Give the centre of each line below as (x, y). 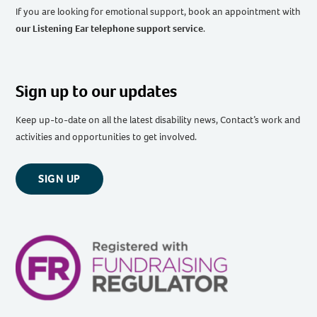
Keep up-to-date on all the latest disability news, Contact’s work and (158, 120)
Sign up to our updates (97, 92)
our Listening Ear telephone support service (110, 29)
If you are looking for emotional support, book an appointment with (158, 12)
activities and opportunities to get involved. (106, 137)
